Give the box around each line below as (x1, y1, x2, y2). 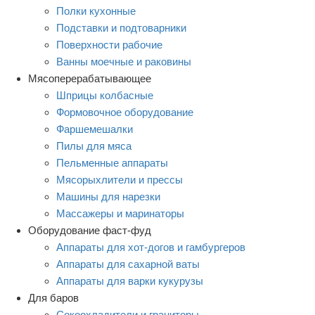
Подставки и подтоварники (56, 21, 186, 34)
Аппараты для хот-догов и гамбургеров (56, 240, 245, 253)
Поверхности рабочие (56, 38, 162, 51)
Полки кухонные (56, 4, 136, 17)
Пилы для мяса (56, 139, 131, 152)
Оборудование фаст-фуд (28, 224, 151, 236)
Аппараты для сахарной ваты (56, 257, 200, 270)
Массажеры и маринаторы (56, 207, 184, 219)
